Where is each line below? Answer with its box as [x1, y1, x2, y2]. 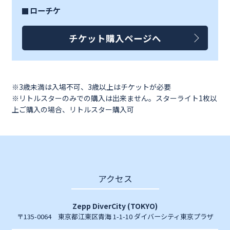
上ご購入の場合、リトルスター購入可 [12, 104, 134, 115]
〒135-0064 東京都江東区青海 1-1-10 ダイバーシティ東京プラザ [16, 212, 214, 222]
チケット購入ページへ [69, 32, 161, 45]
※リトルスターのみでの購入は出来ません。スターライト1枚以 [12, 93, 217, 104]
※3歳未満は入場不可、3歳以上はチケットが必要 [12, 82, 171, 92]
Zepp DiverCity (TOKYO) [72, 201, 158, 212]
